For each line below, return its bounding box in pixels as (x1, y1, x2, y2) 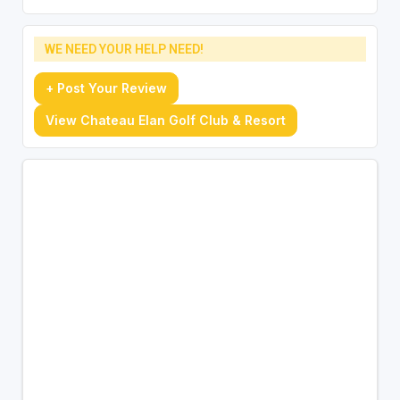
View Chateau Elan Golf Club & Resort (45, 112, 286, 128)
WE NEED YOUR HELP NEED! (44, 41, 204, 56)
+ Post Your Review (45, 79, 167, 96)
